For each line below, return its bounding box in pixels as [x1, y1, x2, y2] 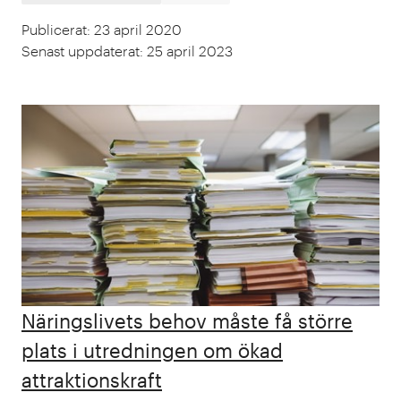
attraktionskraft [21, 368, 162, 391]
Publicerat [21, 21, 87, 38]
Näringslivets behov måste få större [21, 309, 353, 332]
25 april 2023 [147, 42, 233, 59]
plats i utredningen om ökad [21, 338, 283, 362]
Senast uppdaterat [21, 42, 140, 59]
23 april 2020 [94, 21, 182, 38]
